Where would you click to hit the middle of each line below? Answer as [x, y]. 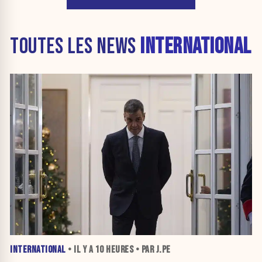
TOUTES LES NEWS [75, 46]
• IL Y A [80, 250]
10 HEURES [114, 250]
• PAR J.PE [152, 250]
